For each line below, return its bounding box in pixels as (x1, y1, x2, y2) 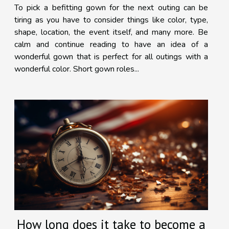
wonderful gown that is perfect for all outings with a (14, 51, 208, 63)
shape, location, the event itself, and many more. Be (14, 27, 208, 38)
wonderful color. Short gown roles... (14, 63, 139, 75)
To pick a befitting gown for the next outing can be (14, 2, 208, 14)
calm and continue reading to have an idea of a (14, 39, 208, 51)
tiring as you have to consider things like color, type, (14, 14, 208, 26)
